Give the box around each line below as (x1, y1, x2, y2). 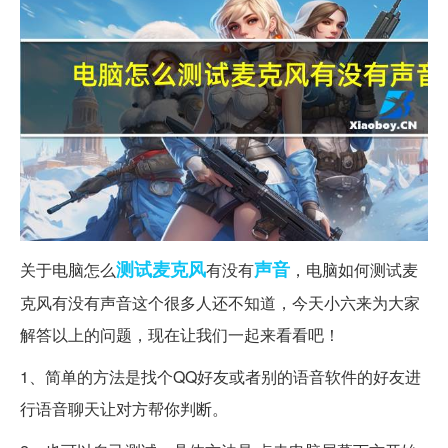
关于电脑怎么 (20, 258, 116, 282)
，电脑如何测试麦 (290, 258, 418, 282)
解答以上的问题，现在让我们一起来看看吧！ (20, 323, 340, 347)
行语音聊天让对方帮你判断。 (20, 397, 228, 421)
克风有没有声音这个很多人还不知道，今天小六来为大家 (20, 291, 420, 315)
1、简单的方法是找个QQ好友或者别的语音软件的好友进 (20, 365, 421, 389)
